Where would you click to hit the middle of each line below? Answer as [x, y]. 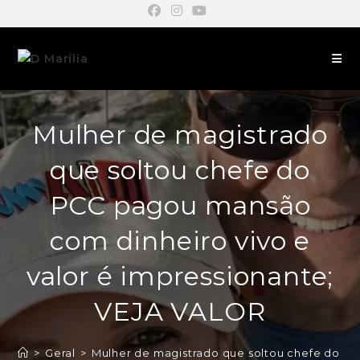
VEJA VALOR [180, 311]
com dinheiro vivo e [180, 241]
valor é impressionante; [180, 276]
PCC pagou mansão [180, 205]
